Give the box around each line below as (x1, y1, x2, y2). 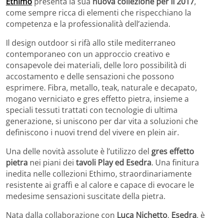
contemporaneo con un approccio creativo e (6, 49, 170, 60)
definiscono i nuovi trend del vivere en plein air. (6, 127, 179, 138)
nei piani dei (28, 157, 76, 168)
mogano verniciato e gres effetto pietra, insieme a (6, 93, 189, 105)
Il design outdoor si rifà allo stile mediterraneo (6, 37, 176, 49)
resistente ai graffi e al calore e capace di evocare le (6, 180, 194, 191)
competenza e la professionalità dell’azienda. (6, 18, 170, 30)
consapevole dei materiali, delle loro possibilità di (6, 60, 186, 71)
